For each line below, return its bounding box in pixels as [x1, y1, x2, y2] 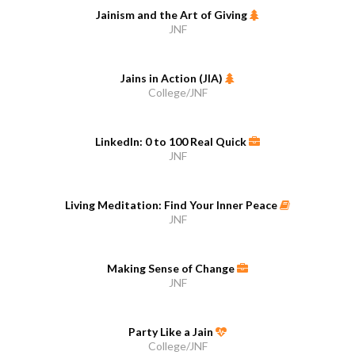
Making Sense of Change [107, 261, 237, 276]
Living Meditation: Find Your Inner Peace [65, 198, 280, 212]
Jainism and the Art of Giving [96, 8, 250, 22]
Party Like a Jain [128, 325, 216, 339]
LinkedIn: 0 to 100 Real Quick [95, 135, 249, 149]
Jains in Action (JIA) [120, 71, 225, 86]
